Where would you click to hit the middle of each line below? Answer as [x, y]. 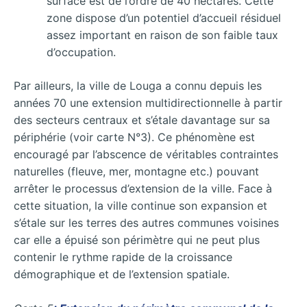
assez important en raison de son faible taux [162, 35]
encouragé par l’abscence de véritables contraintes [146, 154]
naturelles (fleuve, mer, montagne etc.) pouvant [136, 171]
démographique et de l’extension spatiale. [122, 274]
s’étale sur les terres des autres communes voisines [146, 222]
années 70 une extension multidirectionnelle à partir [148, 102]
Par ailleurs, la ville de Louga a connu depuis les [138, 85]
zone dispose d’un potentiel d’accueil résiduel [164, 17]
